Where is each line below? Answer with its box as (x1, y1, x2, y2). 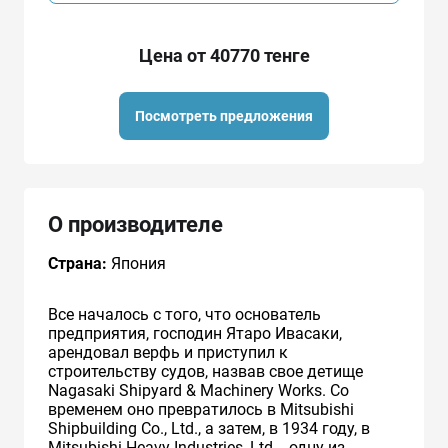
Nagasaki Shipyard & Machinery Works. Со (48, 380, 349, 400)
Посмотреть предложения (135, 107, 313, 124)
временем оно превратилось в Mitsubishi (48, 399, 354, 419)
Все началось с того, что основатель (48, 304, 321, 324)
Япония (107, 253, 166, 273)
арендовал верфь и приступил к (48, 342, 288, 362)
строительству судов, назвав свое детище (48, 361, 363, 381)
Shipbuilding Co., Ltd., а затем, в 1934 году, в (48, 418, 370, 438)
